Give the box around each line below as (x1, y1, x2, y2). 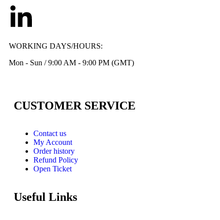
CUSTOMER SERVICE (14, 99, 136, 112)
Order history (33, 147, 75, 156)
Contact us (33, 129, 66, 138)
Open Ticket (33, 165, 72, 173)
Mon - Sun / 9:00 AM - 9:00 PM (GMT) (9, 58, 134, 67)
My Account (33, 138, 72, 147)
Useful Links (14, 191, 77, 204)
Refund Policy (33, 156, 78, 165)
